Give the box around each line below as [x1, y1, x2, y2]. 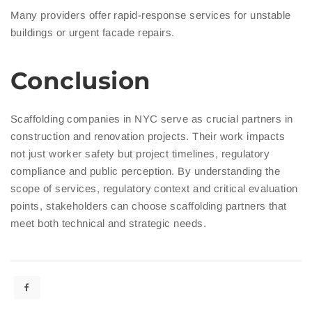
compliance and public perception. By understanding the [10, 165, 281, 178]
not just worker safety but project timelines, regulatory [10, 148, 270, 160]
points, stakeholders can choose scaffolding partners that [10, 200, 287, 212]
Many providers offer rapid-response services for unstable [10, 9, 291, 22]
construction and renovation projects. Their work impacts [10, 130, 286, 143]
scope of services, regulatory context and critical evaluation [10, 182, 298, 195]
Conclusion [10, 66, 151, 96]
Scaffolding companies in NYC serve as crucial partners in [10, 113, 293, 125]
